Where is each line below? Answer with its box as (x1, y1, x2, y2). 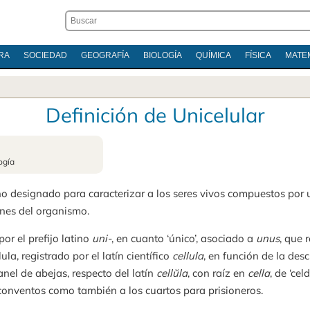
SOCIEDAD (23, 51, 67, 60)
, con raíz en (188, 266, 248, 280)
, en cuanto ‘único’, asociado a (111, 232, 256, 245)
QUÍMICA (195, 51, 231, 60)
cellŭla (156, 266, 188, 280)
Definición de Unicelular (45, 102, 265, 127)
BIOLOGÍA (143, 51, 182, 60)
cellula (172, 249, 203, 262)
